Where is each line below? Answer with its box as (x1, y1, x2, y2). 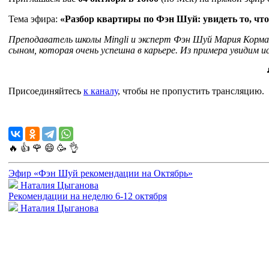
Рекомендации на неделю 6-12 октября (8, 190, 167, 201)
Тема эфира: (8, 13, 60, 24)
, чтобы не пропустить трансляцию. (118, 85, 264, 96)
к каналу (83, 85, 118, 96)
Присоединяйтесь (8, 85, 83, 96)
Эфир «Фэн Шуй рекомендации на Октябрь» (8, 168, 193, 178)
